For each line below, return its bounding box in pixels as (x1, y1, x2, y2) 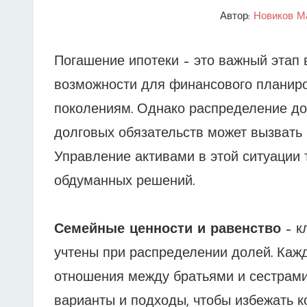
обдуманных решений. (54, 175, 195, 188)
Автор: (220, 12, 254, 22)
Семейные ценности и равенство (54, 223, 281, 236)
